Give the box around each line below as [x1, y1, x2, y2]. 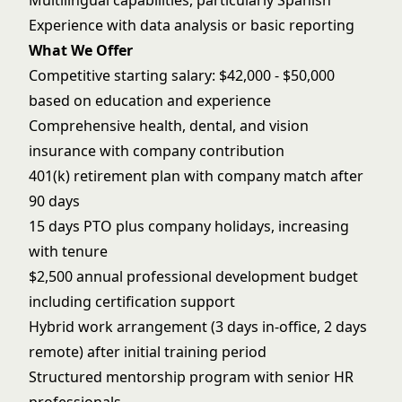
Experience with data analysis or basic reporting [29, 15, 354, 35]
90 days [29, 191, 80, 211]
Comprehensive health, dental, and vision [29, 116, 309, 135]
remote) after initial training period [29, 342, 267, 362]
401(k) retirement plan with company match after [29, 166, 363, 186]
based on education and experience [29, 91, 271, 110]
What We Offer [29, 40, 133, 60]
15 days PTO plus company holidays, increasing [29, 216, 349, 236]
